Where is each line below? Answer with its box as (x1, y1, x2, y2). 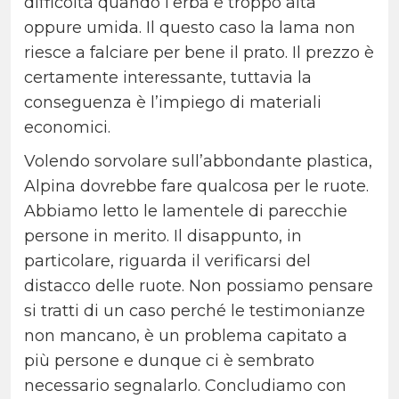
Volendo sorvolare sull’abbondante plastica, (24, 151, 372, 172)
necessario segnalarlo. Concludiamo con (24, 376, 346, 396)
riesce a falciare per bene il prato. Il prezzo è (24, 43, 374, 63)
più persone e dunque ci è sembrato (24, 351, 314, 371)
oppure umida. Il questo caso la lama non (24, 18, 355, 38)
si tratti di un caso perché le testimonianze (24, 301, 365, 322)
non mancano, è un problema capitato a (24, 326, 347, 346)
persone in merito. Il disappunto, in (24, 226, 302, 247)
